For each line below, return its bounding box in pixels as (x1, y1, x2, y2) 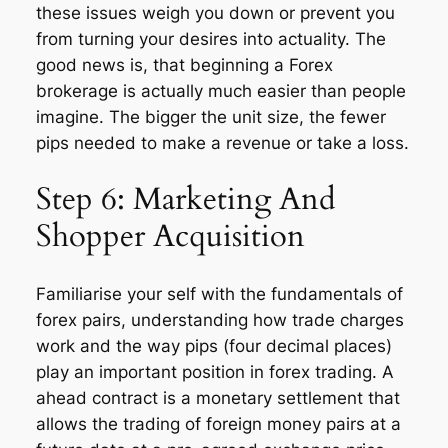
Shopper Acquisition (35, 215, 305, 258)
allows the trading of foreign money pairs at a (35, 414, 401, 435)
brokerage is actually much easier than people (35, 80, 406, 101)
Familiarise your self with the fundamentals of (35, 284, 403, 305)
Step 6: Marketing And (35, 178, 336, 221)
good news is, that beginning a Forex (35, 54, 333, 75)
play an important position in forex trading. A (35, 362, 394, 383)
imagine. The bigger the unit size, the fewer (35, 106, 386, 127)
